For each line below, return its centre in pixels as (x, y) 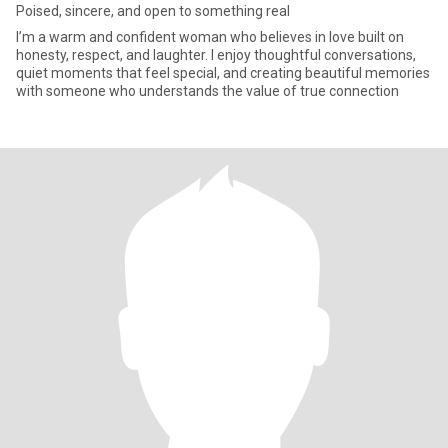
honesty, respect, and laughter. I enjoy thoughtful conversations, (216, 55)
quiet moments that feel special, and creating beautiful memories (223, 73)
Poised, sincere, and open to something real (153, 11)
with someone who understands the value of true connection (207, 91)
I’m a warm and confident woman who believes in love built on (210, 37)
